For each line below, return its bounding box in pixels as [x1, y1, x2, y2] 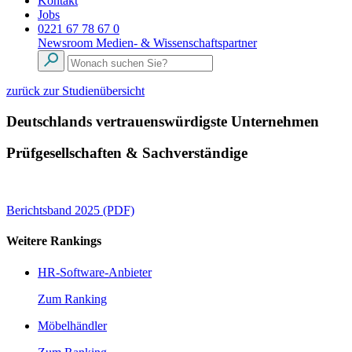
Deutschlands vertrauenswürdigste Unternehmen [6, 112, 319, 130]
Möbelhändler [38, 318, 107, 332]
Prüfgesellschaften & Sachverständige [6, 145, 247, 162]
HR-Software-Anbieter [38, 265, 152, 279]
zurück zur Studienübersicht [6, 84, 145, 97]
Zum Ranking [38, 291, 107, 306]
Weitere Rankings [6, 234, 101, 248]
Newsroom [38, 36, 96, 49]
